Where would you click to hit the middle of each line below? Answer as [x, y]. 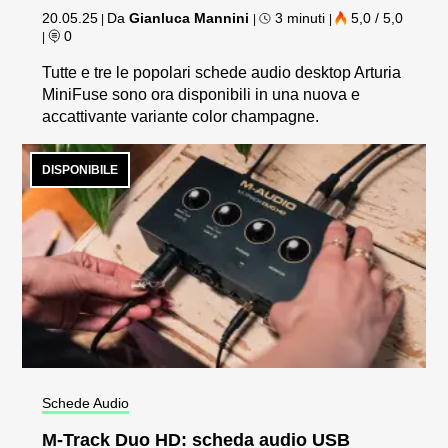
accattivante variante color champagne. [181, 117]
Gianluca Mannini [189, 18]
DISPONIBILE [80, 170]
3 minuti [300, 18]
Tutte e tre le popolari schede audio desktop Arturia [222, 73]
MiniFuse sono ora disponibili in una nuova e [201, 95]
